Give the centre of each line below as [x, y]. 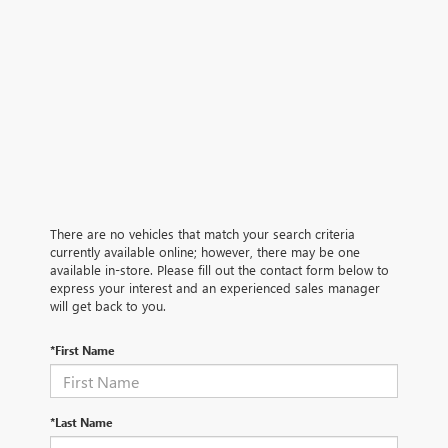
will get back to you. [108, 306]
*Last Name [81, 422]
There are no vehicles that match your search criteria [202, 234]
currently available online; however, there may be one [205, 252]
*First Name [82, 350]
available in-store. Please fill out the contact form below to [219, 270]
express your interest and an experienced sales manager [215, 288]
